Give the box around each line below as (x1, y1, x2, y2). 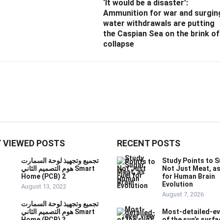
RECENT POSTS (117, 138, 180, 149)
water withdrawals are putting (103, 19, 215, 28)
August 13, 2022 (21, 183, 66, 191)
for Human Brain (162, 172, 215, 181)
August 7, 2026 (162, 191, 204, 198)
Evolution (162, 180, 193, 189)
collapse (103, 39, 134, 49)
